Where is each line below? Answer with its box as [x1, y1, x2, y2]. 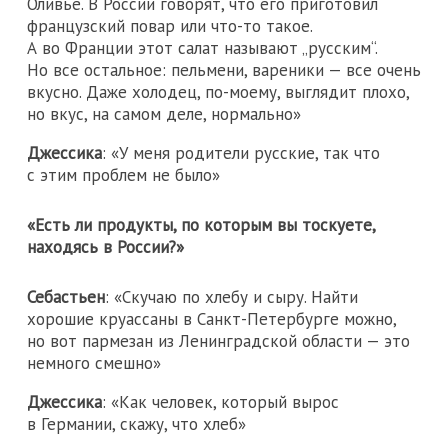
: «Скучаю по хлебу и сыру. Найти [105, 286, 358, 309]
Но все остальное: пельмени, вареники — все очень [27, 58, 421, 81]
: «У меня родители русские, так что [102, 141, 380, 164]
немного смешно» [27, 352, 161, 375]
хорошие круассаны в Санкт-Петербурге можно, [27, 308, 396, 331]
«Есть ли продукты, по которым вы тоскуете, [27, 214, 375, 237]
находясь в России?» [27, 236, 184, 259]
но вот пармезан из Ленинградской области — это [27, 330, 410, 353]
